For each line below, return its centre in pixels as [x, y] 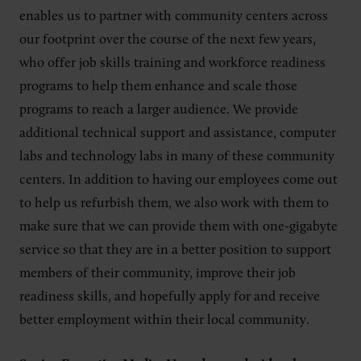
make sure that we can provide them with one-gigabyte [178, 227]
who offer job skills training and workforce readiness [172, 63]
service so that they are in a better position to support [175, 250]
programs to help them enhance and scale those [158, 87]
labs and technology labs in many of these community [177, 157]
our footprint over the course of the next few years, [168, 40]
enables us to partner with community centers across [174, 17]
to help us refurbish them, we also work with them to [174, 203]
